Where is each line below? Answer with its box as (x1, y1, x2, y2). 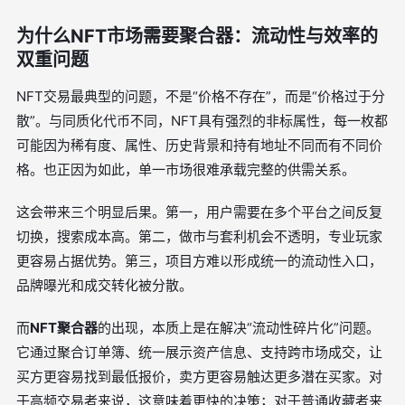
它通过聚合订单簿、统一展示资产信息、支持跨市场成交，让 (16, 344, 382, 361)
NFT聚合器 (30, 319, 98, 336)
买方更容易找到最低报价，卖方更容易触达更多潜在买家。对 (16, 368, 382, 385)
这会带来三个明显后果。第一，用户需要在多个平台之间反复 (16, 203, 382, 221)
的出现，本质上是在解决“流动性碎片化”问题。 (98, 319, 380, 336)
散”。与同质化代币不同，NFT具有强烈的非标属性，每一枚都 (16, 112, 388, 129)
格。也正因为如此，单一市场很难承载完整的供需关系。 (16, 161, 355, 178)
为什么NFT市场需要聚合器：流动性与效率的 (16, 25, 378, 47)
